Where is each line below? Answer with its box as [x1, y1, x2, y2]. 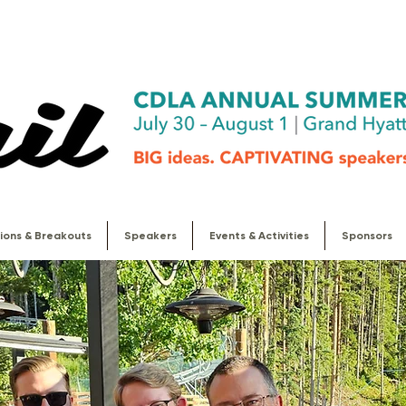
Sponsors [341, 229, 392, 242]
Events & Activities [208, 229, 309, 242]
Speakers [123, 229, 177, 242]
